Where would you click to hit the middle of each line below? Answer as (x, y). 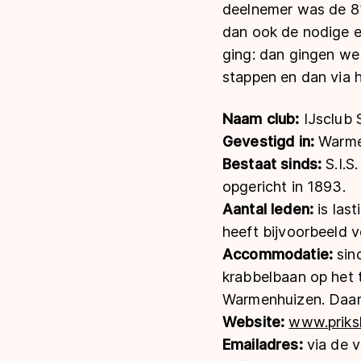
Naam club (259, 118)
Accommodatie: (280, 254)
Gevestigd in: (271, 141)
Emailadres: (265, 344)
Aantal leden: (270, 209)
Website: (256, 322)
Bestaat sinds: (274, 164)
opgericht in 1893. (284, 186)
